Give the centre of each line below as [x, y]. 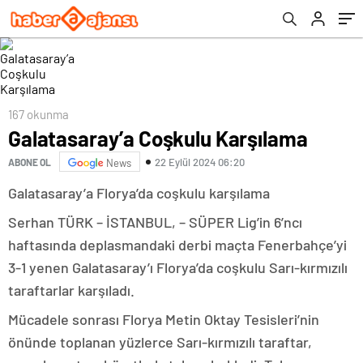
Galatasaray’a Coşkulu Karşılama [158, 138]
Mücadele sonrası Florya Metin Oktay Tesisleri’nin [164, 319]
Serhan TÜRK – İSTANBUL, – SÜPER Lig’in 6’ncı [155, 222]
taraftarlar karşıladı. [71, 290]
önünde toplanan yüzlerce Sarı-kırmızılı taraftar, [160, 342]
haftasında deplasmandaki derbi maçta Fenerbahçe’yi [177, 245]
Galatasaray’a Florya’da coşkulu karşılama [139, 193]
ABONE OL [30, 162]
